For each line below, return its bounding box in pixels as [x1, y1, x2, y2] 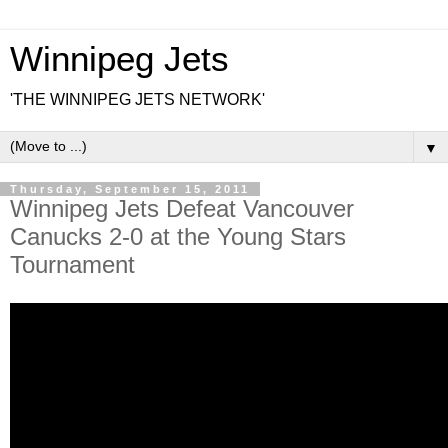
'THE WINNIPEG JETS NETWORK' [10, 91, 265, 108]
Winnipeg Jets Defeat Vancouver [10, 195, 354, 222]
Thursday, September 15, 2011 [10, 183, 250, 195]
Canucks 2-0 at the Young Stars [10, 223, 346, 250]
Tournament [10, 251, 135, 278]
